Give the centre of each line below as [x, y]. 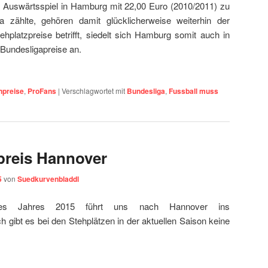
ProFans [42, 91]
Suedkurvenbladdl [48, 179]
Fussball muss [194, 91]
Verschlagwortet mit [93, 90]
